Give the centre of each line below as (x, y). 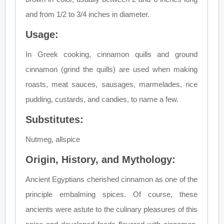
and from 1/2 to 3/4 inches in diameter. (88, 14)
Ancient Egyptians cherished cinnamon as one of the (111, 179)
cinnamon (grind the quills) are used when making (111, 69)
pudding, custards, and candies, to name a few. (102, 99)
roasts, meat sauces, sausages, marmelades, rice (111, 84)
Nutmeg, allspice (53, 139)
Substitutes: (55, 120)
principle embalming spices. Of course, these (111, 194)
